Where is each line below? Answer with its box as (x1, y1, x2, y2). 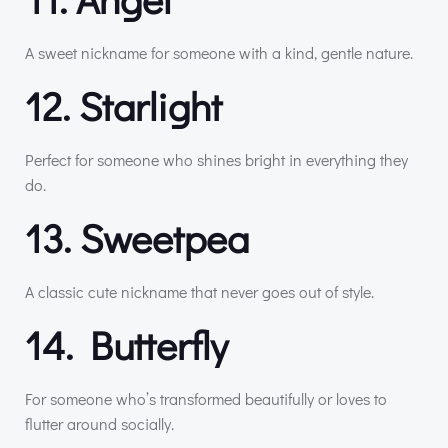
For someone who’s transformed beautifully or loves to (25, 387, 387, 409)
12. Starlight (25, 78, 222, 132)
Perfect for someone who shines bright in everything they (25, 148, 408, 170)
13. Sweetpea (25, 210, 249, 264)
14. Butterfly (25, 317, 228, 371)
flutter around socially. (25, 412, 174, 434)
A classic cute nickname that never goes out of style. (25, 280, 374, 302)
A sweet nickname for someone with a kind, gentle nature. (25, 41, 413, 63)
